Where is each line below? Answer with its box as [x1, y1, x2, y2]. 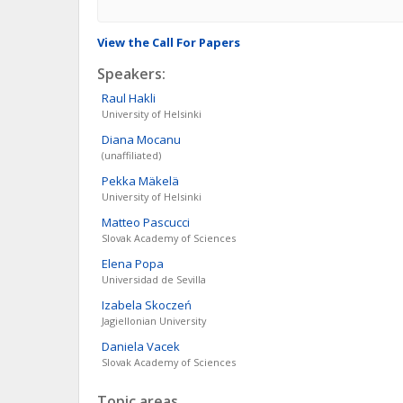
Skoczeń [145, 297, 192, 313]
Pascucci [143, 214, 190, 230]
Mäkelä [139, 173, 179, 189]
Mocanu [137, 131, 181, 148]
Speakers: [97, 64, 166, 84]
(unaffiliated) [102, 148, 161, 162]
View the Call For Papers [97, 34, 240, 50]
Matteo [102, 214, 140, 230]
